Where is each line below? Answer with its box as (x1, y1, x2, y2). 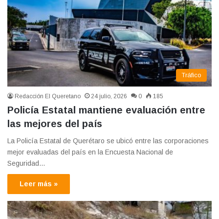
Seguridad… (7, 159, 45, 167)
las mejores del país (7, 118, 102, 129)
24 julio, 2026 (91, 92, 127, 100)
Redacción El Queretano (15, 92, 81, 100)
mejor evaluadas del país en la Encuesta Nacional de (7, 148, 173, 156)
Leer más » (20, 179, 58, 188)
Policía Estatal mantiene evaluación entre (7, 104, 205, 115)
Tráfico (181, 71, 201, 79)
